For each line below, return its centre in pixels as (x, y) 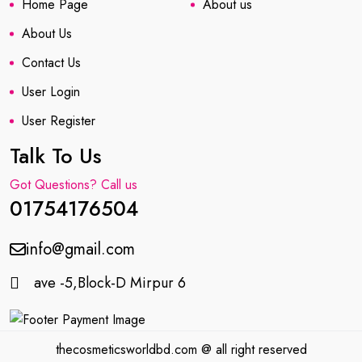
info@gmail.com (80, 249)
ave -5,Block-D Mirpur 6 (110, 282)
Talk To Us (55, 156)
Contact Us (51, 62)
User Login (51, 91)
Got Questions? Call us (74, 184)
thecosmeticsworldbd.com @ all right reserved (181, 349)
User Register (59, 120)
